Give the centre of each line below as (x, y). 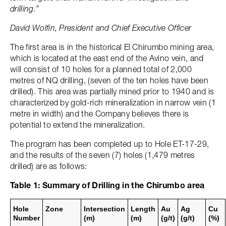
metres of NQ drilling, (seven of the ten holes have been (109, 80)
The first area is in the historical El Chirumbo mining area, (112, 47)
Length (143, 209)
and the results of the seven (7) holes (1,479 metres (103, 155)
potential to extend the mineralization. (78, 125)
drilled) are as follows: (49, 166)
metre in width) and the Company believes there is (100, 114)
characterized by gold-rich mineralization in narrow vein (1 (113, 102)
